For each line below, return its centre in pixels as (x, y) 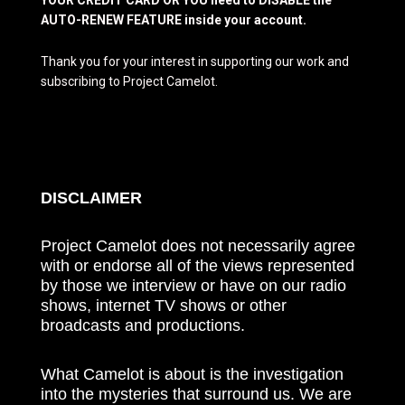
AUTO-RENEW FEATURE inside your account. (174, 19)
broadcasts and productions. (143, 326)
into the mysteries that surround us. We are (196, 394)
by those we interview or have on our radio (193, 286)
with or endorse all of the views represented (198, 266)
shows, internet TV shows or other (164, 306)
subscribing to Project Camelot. (129, 82)
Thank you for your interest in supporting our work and (195, 62)
